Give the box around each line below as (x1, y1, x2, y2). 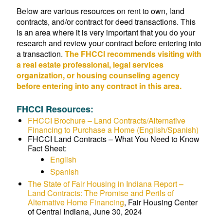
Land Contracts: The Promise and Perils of (27, 187, 174, 199)
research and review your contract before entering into (16, 37, 201, 49)
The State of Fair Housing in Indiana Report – (27, 178, 183, 189)
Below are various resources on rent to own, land (16, 5, 184, 17)
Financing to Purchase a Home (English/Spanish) (27, 124, 199, 135)
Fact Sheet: (27, 143, 67, 154)
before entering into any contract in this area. (16, 80, 182, 91)
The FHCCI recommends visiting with (64, 48, 201, 59)
